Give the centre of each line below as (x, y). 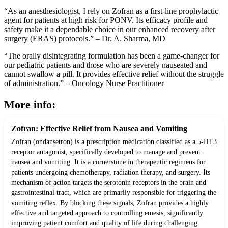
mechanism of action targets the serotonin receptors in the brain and (109, 183)
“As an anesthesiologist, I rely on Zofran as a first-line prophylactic (111, 11)
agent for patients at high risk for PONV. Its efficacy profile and (106, 20)
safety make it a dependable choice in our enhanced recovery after (110, 30)
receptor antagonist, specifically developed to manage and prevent (106, 152)
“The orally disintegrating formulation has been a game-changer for (112, 56)
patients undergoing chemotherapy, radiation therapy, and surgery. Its (111, 173)
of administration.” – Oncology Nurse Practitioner (84, 83)
